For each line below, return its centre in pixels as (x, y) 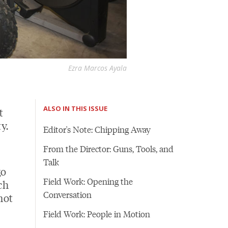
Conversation (67, 195)
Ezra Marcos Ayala (97, 68)
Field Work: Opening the (88, 181)
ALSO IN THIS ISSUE (75, 109)
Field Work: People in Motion (96, 214)
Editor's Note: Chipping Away (97, 130)
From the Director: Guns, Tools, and (108, 149)
